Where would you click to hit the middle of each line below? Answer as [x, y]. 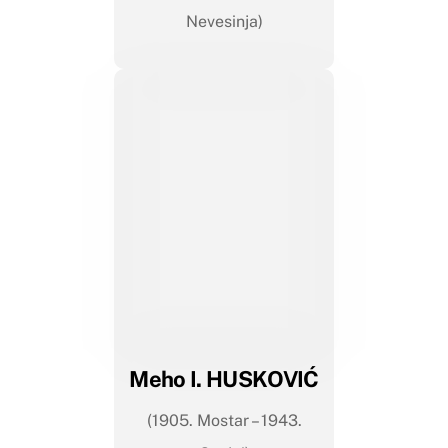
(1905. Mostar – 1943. [224, 421]
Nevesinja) [224, 21]
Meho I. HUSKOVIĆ [224, 379]
